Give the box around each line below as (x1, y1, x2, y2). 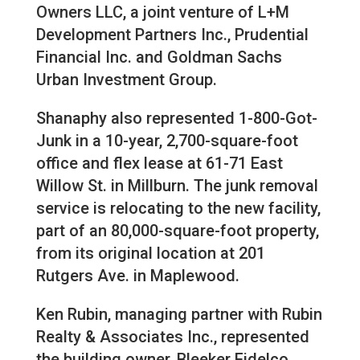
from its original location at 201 (35, 243, 265, 264)
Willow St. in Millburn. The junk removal (35, 176, 318, 196)
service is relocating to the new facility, (35, 198, 321, 219)
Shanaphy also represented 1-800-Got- (35, 108, 317, 129)
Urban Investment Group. (35, 70, 217, 90)
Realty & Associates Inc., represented (35, 327, 309, 347)
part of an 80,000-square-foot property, (35, 221, 319, 241)
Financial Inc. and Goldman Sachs (35, 47, 282, 67)
